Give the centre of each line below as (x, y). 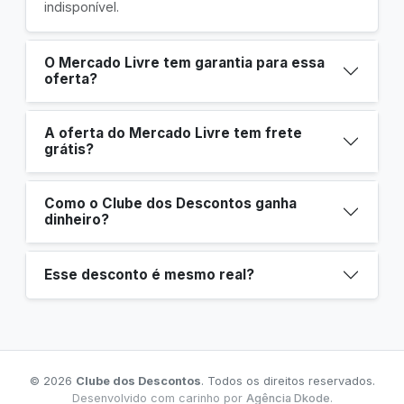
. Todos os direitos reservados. (288, 381)
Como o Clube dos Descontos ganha (170, 203)
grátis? (69, 149)
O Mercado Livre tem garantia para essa (184, 63)
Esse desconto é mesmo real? (149, 275)
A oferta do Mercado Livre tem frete (173, 133)
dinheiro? (77, 220)
